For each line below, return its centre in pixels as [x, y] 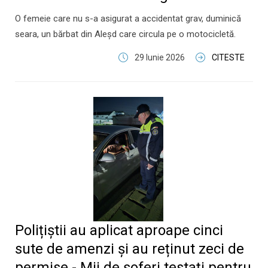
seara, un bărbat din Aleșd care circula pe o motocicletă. [125, 34]
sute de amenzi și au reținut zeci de [130, 249]
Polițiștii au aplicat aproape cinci [119, 230]
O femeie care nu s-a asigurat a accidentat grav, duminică [128, 19]
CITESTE [228, 57]
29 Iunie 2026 [160, 57]
